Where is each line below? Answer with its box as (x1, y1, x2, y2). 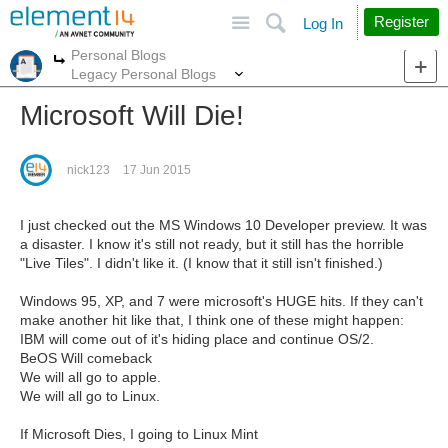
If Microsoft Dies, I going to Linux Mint (20, 426, 258, 442)
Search (328, 6, 373, 22)
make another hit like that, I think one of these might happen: (20, 312, 404, 328)
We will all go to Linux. (20, 388, 160, 404)
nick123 (67, 163, 110, 177)
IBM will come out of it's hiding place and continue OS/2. (20, 331, 374, 347)
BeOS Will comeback (20, 350, 152, 366)
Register (374, 13, 429, 30)
